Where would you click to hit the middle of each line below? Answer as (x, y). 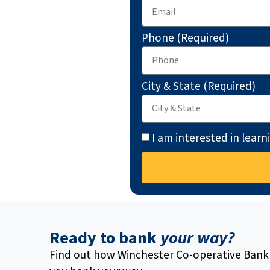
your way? (197, 238)
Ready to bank (105, 238)
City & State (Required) (199, 86)
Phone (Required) (186, 38)
